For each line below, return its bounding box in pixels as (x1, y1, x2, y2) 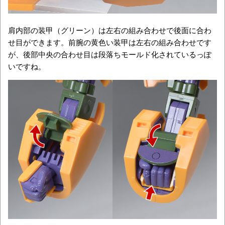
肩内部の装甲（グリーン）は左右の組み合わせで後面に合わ (8, 24, 211, 35)
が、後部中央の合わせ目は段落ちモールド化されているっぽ (8, 48, 211, 59)
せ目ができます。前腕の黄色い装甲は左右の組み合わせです (8, 36, 211, 47)
